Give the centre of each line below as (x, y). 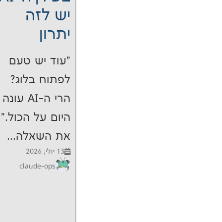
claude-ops (38, 166)
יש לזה (48, 16)
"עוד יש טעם (40, 61)
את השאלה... (39, 137)
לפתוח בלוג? (40, 80)
